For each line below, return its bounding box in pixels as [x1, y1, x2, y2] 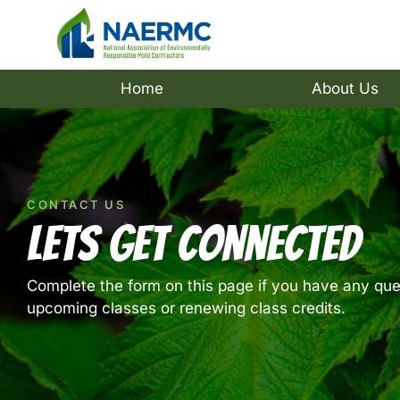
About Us [311, 79, 379, 97]
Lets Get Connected [27, 216, 360, 270]
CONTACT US [27, 196, 125, 212]
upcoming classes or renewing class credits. [27, 298, 350, 317]
